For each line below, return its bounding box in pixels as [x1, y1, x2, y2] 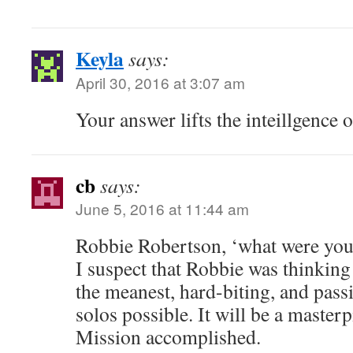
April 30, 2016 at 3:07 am [76, 72, 245, 93]
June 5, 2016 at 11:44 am [76, 198, 249, 219]
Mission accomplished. [76, 323, 261, 350]
